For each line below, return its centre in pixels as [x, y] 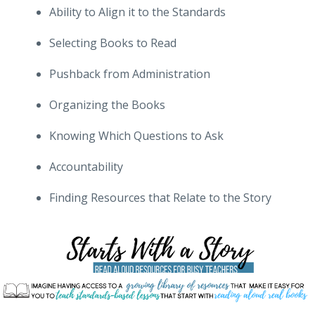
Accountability [86, 166]
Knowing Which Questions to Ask [136, 135]
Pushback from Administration [130, 73]
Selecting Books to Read [113, 43]
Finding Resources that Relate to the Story [160, 197]
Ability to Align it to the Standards [137, 12]
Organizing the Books [107, 104]
